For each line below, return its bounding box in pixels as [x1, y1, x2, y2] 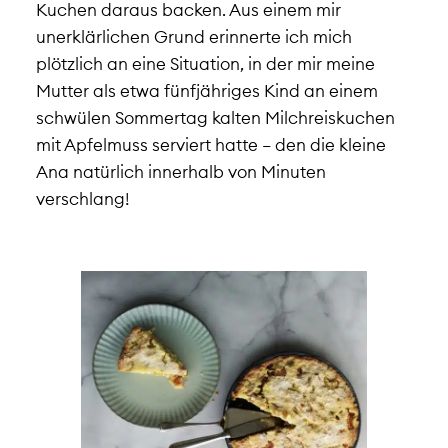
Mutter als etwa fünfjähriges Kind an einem [35, 80, 378, 102]
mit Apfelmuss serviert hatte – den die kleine [35, 134, 386, 156]
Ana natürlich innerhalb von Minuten [35, 161, 326, 183]
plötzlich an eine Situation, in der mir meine [35, 53, 375, 75]
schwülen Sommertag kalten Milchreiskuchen [35, 107, 395, 129]
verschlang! [35, 188, 130, 210]
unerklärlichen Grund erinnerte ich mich [35, 26, 352, 48]
